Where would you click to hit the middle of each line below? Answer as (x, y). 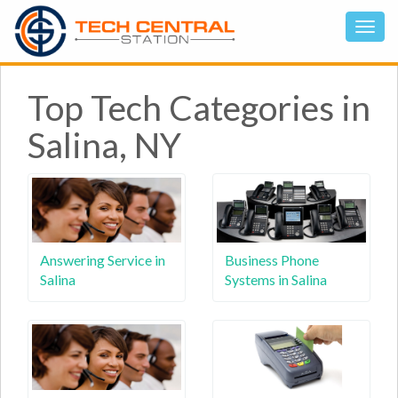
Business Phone (272, 260)
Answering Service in (103, 260)
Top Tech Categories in (199, 107)
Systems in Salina (276, 279)
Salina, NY (104, 145)
